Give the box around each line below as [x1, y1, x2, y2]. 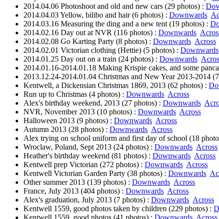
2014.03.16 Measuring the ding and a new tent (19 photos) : [23, 20, 210, 28]
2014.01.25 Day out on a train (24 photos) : [23, 55, 159, 63]
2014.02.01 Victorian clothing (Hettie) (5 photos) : [23, 46, 180, 54]
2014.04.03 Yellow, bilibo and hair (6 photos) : [23, 11, 169, 19]
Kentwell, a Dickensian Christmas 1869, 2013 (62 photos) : [23, 81, 209, 89]
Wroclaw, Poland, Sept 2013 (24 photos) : [23, 143, 154, 151]
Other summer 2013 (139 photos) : [23, 178, 132, 186]
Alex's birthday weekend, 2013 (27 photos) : [23, 99, 163, 107]
